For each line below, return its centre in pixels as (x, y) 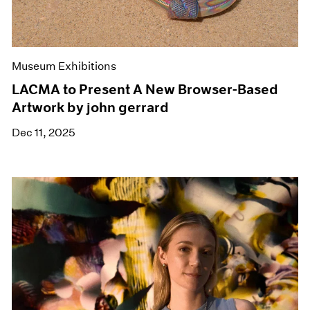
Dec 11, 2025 (44, 133)
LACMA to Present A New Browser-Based (145, 90)
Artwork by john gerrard (90, 108)
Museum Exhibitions (64, 66)
